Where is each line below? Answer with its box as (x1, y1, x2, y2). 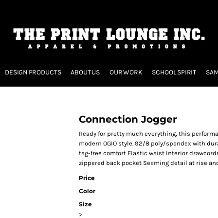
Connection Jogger (79, 113, 177, 125)
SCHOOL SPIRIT (152, 68, 197, 76)
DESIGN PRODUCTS (4, 68, 61, 76)
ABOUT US (71, 68, 100, 76)
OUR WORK (109, 68, 143, 76)
